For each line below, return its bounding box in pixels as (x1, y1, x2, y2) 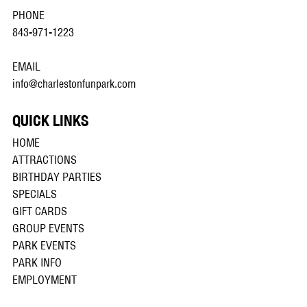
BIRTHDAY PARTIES (12, 170, 102, 184)
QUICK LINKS (12, 110, 88, 130)
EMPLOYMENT (12, 273, 77, 286)
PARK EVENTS (12, 238, 77, 252)
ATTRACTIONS (12, 153, 77, 167)
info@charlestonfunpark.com (12, 77, 136, 91)
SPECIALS (12, 187, 58, 201)
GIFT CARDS (12, 204, 68, 218)
